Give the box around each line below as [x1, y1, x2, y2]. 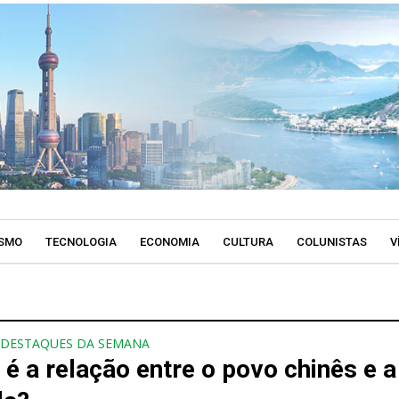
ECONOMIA [139, 235, 199, 248]
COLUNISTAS [296, 235, 367, 248]
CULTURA [222, 235, 273, 248]
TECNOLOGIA [45, 235, 117, 248]
